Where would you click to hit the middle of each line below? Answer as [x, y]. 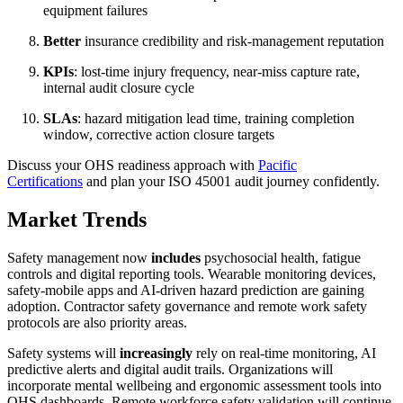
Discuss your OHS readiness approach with [133, 166]
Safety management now [79, 258]
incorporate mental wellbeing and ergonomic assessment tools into [194, 386]
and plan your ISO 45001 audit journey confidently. [231, 182]
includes [178, 258]
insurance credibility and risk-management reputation [234, 41]
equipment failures [95, 11]
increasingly [158, 354]
